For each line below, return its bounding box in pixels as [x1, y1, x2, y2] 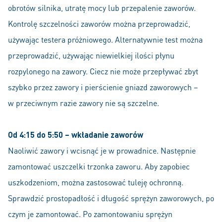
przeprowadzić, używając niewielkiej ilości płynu [8, 50, 174, 61]
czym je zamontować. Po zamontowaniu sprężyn [8, 209, 172, 220]
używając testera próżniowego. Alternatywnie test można [8, 34, 203, 45]
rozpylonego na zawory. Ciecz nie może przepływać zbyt [8, 66, 198, 77]
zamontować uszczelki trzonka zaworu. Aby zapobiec [8, 161, 190, 172]
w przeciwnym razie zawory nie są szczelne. [8, 98, 159, 109]
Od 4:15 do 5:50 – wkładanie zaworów [8, 129, 145, 140]
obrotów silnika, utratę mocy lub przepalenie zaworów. [8, 2, 196, 13]
